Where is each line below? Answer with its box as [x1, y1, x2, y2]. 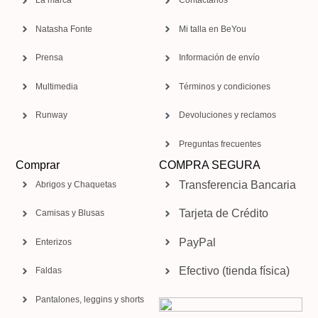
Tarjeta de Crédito [178, 207, 268, 220]
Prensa [35, 53, 64, 63]
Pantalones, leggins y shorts [35, 294, 145, 305]
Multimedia [35, 81, 79, 92]
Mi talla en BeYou [178, 23, 246, 34]
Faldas [35, 265, 62, 276]
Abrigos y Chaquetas [35, 179, 117, 190]
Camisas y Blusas [35, 208, 105, 219]
